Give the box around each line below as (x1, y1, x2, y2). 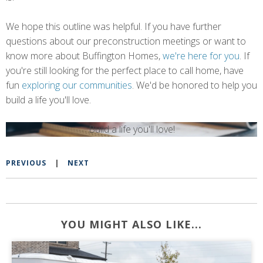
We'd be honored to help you (136, 78, 257, 92)
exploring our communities (22, 78, 132, 92)
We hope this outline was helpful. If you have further (6, 19, 221, 33)
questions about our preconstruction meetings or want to (6, 34, 246, 48)
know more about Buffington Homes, (6, 49, 163, 62)
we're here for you (163, 49, 240, 62)
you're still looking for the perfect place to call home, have (6, 63, 244, 77)
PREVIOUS (6, 157, 46, 168)
